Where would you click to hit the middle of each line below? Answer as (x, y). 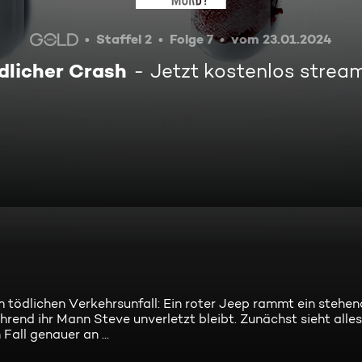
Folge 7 (192, 39)
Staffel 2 (124, 39)
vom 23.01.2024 (282, 39)
